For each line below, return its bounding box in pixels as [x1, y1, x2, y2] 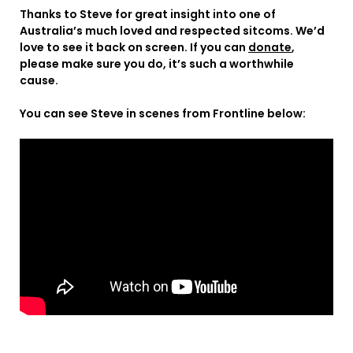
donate [248, 39, 292, 56]
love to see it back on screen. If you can [20, 39, 248, 56]
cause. [20, 72, 58, 89]
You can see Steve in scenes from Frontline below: [20, 106, 306, 122]
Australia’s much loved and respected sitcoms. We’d [20, 23, 325, 39]
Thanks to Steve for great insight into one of [20, 6, 276, 23]
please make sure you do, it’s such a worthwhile [20, 56, 294, 72]
